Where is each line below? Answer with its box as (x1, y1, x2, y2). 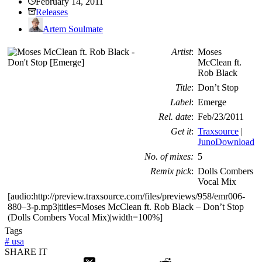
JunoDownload (198, 136, 254, 147)
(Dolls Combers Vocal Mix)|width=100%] (8, 212, 163, 222)
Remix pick (150, 166, 191, 176)
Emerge (198, 96, 226, 107)
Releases (36, 6, 68, 17)
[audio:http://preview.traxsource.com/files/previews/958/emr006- (8, 191, 245, 201)
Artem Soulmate (43, 23, 103, 34)
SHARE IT (5, 246, 47, 257)
